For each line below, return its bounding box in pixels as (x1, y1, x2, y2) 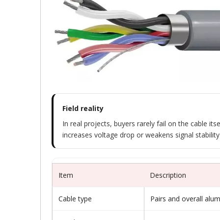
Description (150, 170, 186, 180)
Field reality (62, 104, 104, 113)
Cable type (58, 194, 92, 203)
